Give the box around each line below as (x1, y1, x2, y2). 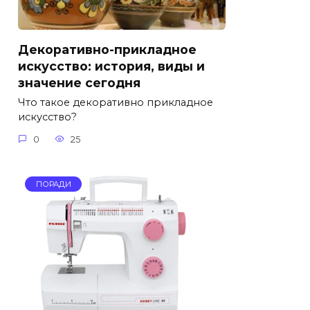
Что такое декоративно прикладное (18, 96, 213, 109)
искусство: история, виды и (18, 58, 205, 73)
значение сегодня (18, 75, 140, 90)
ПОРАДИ (35, 179, 71, 190)
